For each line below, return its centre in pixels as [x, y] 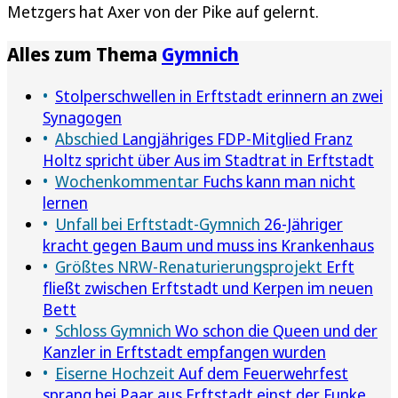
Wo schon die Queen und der [275, 330]
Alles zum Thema [84, 53]
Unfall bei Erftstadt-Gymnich [158, 223]
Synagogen [82, 117]
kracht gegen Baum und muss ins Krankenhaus [208, 245]
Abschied [87, 138]
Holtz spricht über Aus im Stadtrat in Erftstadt [208, 159]
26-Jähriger [302, 223]
